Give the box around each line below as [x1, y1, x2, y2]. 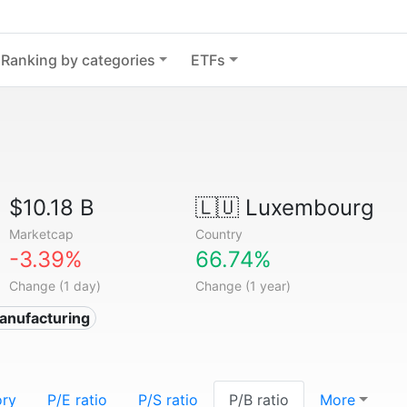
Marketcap [9, 226, 74, 242]
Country [194, 226, 243, 242]
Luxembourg [238, 194, 374, 221]
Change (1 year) [194, 278, 291, 293]
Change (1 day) [9, 278, 102, 293]
